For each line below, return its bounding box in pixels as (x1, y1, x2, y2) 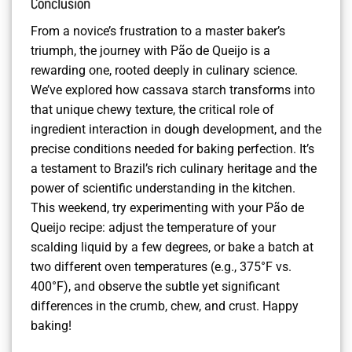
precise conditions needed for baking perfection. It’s (31, 141, 314, 156)
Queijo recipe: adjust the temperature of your (31, 219, 276, 235)
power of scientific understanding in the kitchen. (31, 180, 295, 196)
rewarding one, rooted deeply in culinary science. (31, 62, 298, 78)
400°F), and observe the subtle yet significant (31, 278, 280, 294)
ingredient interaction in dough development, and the (31, 121, 321, 137)
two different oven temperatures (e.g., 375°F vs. (31, 258, 291, 274)
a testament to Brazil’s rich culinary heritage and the (31, 160, 317, 176)
